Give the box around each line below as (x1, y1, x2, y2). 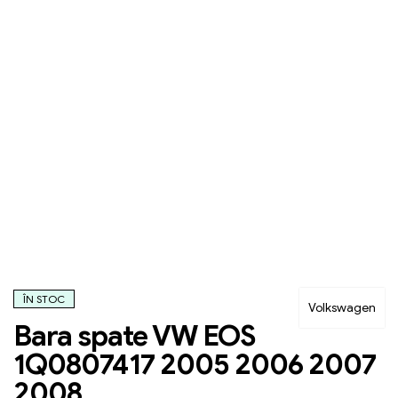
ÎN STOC (23, 292, 65, 306)
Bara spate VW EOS (13, 318, 256, 354)
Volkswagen (308, 300, 376, 316)
